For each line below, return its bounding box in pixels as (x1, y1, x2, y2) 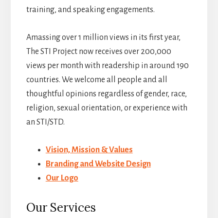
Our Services (26, 200, 96, 216)
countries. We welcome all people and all (26, 75, 167, 85)
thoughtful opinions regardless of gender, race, (26, 90, 187, 99)
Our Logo (45, 174, 78, 183)
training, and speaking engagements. (26, 5, 155, 15)
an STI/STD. (26, 118, 65, 127)
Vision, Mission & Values (45, 145, 133, 155)
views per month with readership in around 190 (26, 61, 189, 71)
